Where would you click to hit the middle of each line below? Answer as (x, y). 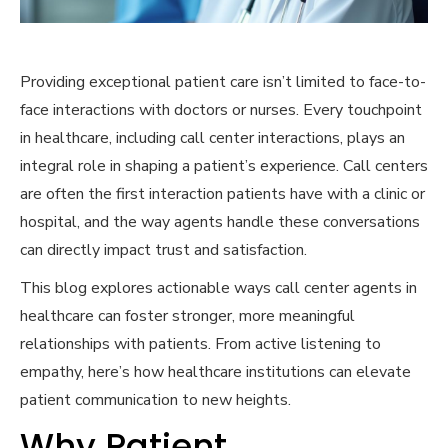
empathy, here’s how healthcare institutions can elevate (215, 372)
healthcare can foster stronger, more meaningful (187, 316)
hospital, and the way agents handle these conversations (220, 222)
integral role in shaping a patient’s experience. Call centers (224, 166)
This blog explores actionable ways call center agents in (218, 288)
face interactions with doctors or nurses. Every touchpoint (221, 110)
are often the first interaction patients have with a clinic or (222, 194)
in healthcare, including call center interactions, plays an (212, 138)
